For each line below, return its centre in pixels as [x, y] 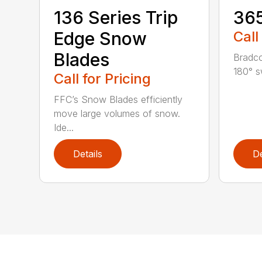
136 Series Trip [116, 18]
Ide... [64, 128]
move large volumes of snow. [117, 114]
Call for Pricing [103, 79]
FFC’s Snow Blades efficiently [118, 100]
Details [88, 154]
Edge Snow [101, 39]
